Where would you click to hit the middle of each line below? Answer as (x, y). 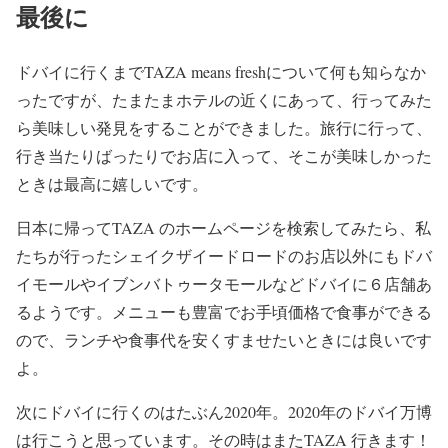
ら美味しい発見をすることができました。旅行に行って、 (224, 127)
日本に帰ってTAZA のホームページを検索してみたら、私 (223, 227)
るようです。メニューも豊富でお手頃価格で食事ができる (224, 311)
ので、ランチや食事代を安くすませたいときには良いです (224, 339)
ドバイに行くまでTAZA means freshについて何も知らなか (221, 71)
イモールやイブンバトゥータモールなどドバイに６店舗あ (224, 283)
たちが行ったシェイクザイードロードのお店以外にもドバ (224, 255)
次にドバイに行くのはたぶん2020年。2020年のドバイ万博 (224, 411)
